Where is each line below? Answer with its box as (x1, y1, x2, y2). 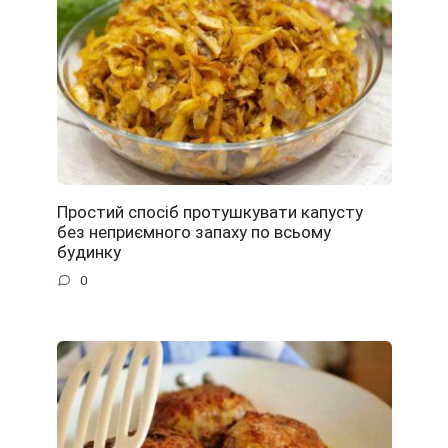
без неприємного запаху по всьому (56, 222, 331, 243)
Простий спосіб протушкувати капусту (56, 202, 363, 223)
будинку (56, 242, 121, 263)
